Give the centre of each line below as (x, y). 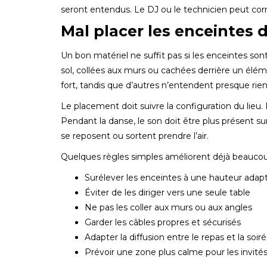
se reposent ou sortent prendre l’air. (135, 136)
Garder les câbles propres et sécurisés (163, 222)
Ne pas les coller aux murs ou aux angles (168, 207)
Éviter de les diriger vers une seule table (167, 192)
